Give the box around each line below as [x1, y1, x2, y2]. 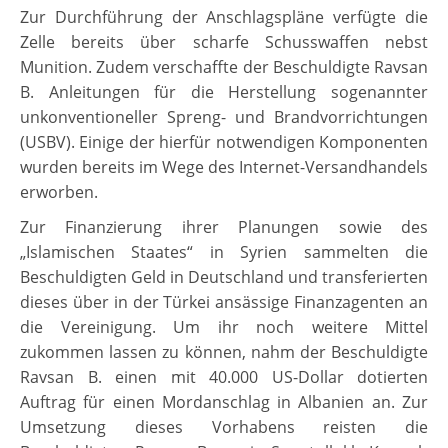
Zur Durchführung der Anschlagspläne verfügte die [20, 6, 428, 29]
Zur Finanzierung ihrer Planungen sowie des [20, 216, 428, 239]
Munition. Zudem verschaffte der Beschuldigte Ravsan [20, 56, 428, 79]
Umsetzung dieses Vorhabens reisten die [20, 416, 428, 439]
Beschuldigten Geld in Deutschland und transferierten [20, 266, 428, 289]
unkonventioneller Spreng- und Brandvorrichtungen [20, 106, 428, 129]
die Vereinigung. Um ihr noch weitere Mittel [20, 316, 428, 339]
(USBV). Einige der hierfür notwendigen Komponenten [20, 131, 428, 154]
